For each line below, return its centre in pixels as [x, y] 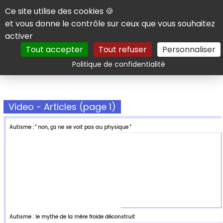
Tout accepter [54, 50]
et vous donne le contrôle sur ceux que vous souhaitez [110, 24]
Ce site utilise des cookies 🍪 [59, 11]
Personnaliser [189, 50]
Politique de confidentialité [119, 64]
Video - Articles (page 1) [62, 107]
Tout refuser [122, 50]
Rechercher [178, 59]
